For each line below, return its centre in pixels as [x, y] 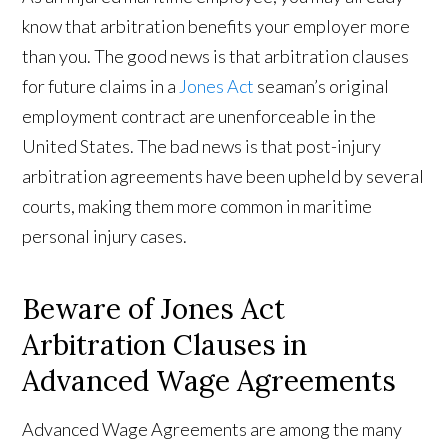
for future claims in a [101, 86]
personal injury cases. [105, 236]
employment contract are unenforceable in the [199, 116]
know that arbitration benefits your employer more [216, 26]
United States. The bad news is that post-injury [202, 146]
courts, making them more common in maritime [197, 206]
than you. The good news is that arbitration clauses [216, 56]
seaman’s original [322, 86]
